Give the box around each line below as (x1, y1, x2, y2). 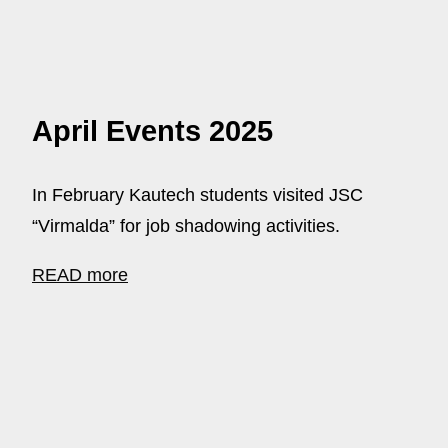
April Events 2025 (32, 114, 273, 147)
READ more (32, 264, 128, 285)
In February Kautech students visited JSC (32, 184, 363, 205)
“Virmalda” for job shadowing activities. (32, 215, 340, 236)
